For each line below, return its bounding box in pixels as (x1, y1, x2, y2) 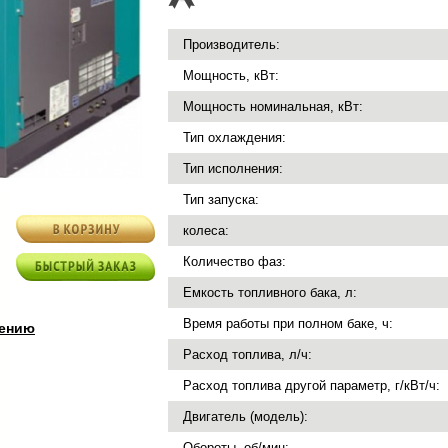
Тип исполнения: (183, 161, 283, 176)
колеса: (183, 223, 229, 238)
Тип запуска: (183, 192, 259, 207)
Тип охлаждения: (183, 130, 286, 145)
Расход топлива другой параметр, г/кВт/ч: (183, 378, 440, 393)
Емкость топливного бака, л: (183, 285, 357, 300)
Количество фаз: (183, 254, 286, 269)
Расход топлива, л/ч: (183, 347, 312, 362)
